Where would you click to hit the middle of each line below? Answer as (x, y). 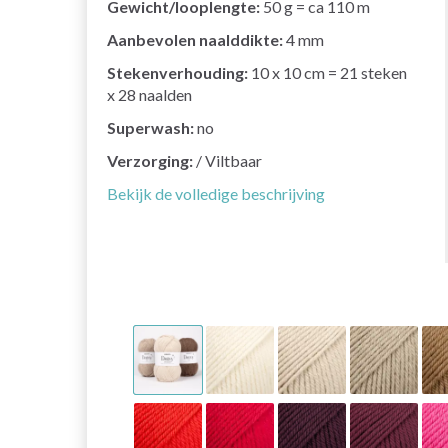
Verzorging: (150, 161)
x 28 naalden (149, 95)
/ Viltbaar (227, 161)
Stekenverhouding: (177, 73)
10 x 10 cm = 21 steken (327, 73)
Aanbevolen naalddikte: (195, 40)
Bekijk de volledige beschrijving (216, 194)
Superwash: (150, 128)
